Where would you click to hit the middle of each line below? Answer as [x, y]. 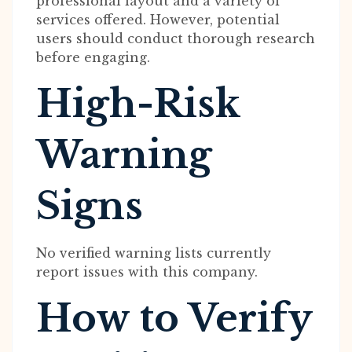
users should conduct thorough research [176, 38]
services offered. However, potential [158, 20]
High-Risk [138, 104]
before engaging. [93, 57]
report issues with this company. [147, 272]
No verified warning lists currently [154, 253]
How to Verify [174, 318]
